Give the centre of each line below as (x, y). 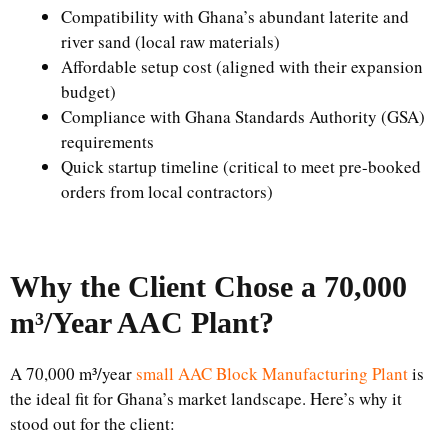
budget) (88, 91)
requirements (107, 141)
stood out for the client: (92, 423)
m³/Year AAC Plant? (142, 322)
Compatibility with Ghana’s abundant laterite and (235, 16)
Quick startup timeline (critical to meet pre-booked (241, 166)
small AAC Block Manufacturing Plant (272, 373)
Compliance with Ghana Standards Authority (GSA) (243, 116)
